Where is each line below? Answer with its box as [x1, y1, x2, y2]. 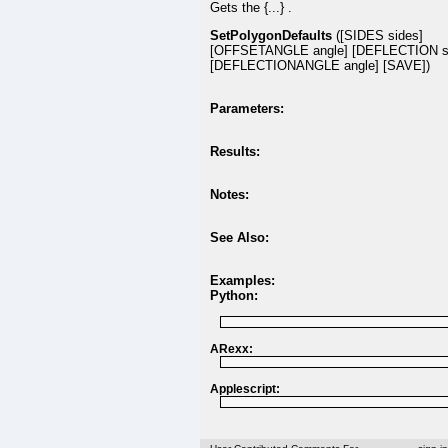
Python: [210, 287, 258, 303]
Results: [210, 143, 260, 159]
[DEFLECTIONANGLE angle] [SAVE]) [210, 57, 430, 73]
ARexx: [210, 341, 253, 356]
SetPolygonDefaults [210, 27, 332, 43]
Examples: [210, 272, 275, 288]
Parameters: [210, 100, 284, 116]
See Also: [210, 229, 269, 245]
